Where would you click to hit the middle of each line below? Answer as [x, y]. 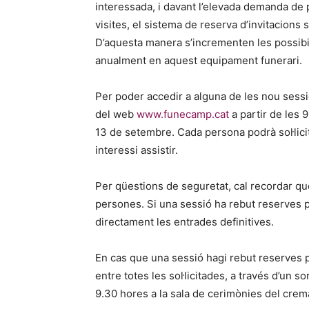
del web [116, 114]
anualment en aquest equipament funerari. [199, 60]
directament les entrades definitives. [185, 222]
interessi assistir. [137, 150]
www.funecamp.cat [183, 114]
